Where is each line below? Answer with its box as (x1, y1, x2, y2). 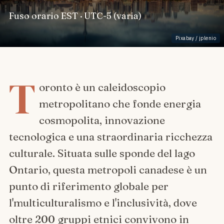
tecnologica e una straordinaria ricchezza (8, 129, 212, 143)
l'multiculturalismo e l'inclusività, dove (8, 195, 197, 209)
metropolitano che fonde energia (38, 96, 201, 110)
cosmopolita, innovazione (38, 113, 165, 126)
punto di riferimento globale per (8, 179, 168, 192)
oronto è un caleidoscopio (38, 80, 165, 93)
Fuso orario (8, 9, 59, 21)
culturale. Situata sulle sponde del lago (8, 146, 195, 159)
